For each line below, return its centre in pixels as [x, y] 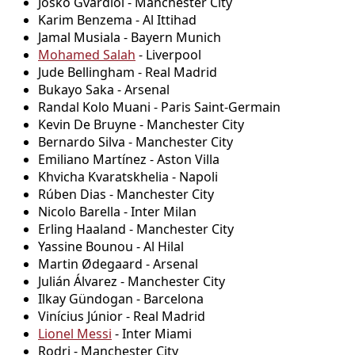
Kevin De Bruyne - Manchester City [141, 124]
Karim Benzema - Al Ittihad [117, 19]
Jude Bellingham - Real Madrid [128, 72]
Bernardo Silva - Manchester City [136, 141]
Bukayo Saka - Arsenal [104, 89]
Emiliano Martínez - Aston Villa [129, 159]
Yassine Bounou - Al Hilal [111, 246]
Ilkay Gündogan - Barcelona [121, 298]
